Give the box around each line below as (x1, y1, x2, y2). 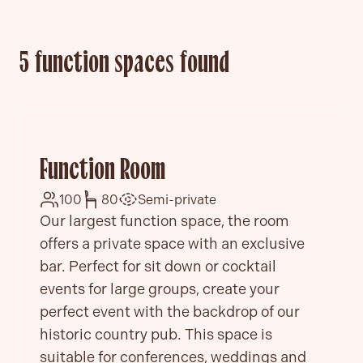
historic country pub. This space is (40, 325, 272, 344)
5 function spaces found (19, 49, 229, 79)
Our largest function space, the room (40, 211, 288, 230)
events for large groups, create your (40, 280, 280, 298)
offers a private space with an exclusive (40, 234, 305, 253)
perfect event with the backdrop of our (40, 302, 300, 321)
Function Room (40, 156, 166, 186)
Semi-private (138, 191, 216, 207)
